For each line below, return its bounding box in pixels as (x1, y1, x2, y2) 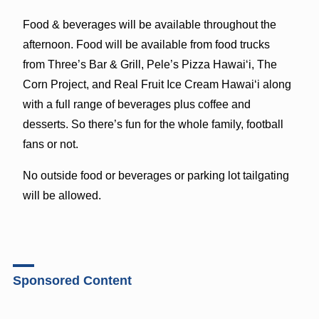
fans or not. (22, 137, 78, 150)
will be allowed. (22, 189, 101, 202)
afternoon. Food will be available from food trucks (22, 38, 270, 51)
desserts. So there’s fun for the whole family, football (22, 117, 283, 130)
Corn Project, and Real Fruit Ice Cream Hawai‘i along (22, 78, 291, 90)
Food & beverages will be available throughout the (22, 18, 276, 31)
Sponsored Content (12, 273, 132, 288)
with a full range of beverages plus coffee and (22, 98, 251, 110)
